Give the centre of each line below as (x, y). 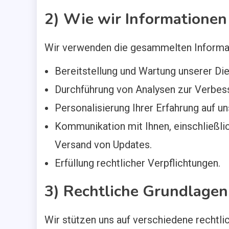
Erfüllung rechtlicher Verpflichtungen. (138, 163)
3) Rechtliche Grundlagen (136, 191)
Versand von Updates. (103, 145)
